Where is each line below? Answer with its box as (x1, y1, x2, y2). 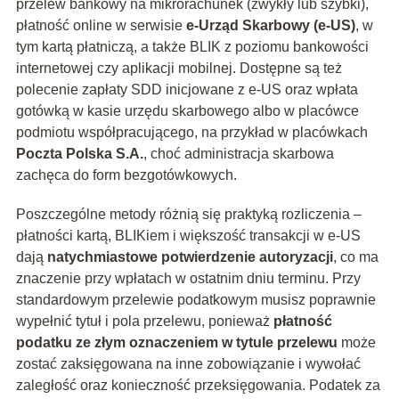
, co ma (332, 249, 379, 265)
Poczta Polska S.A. (15, 146, 143, 162)
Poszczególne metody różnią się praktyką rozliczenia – (15, 207, 362, 223)
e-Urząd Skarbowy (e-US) (185, 18, 355, 34)
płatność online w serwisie (15, 18, 186, 34)
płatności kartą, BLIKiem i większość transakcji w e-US (15, 228, 361, 244)
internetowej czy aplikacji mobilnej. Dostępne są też (15, 61, 342, 77)
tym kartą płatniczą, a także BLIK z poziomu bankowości (15, 39, 369, 55)
